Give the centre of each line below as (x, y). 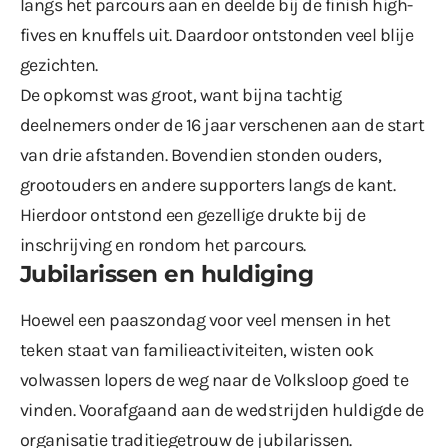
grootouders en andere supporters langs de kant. (208, 184)
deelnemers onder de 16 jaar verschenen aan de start (222, 124)
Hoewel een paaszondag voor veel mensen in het (205, 319)
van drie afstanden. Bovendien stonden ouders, (201, 154)
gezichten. (59, 64)
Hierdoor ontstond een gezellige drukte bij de (193, 214)
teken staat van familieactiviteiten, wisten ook (197, 349)
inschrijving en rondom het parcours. (163, 244)
